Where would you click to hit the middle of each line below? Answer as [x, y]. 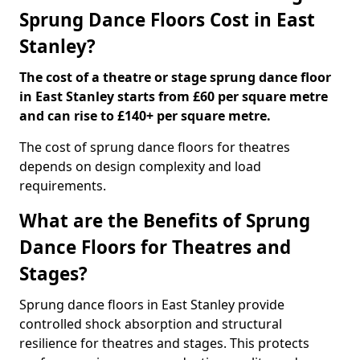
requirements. [63, 186]
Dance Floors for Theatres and [155, 247]
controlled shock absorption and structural [151, 324]
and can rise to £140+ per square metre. [145, 116]
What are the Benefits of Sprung [165, 221]
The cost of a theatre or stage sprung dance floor [175, 77]
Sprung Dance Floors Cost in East [167, 20]
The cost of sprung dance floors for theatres [155, 147]
